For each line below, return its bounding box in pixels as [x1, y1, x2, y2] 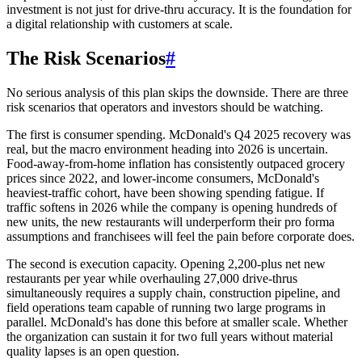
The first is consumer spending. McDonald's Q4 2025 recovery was [6, 128, 351, 141]
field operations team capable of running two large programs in [6, 301, 326, 314]
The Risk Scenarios [6, 48, 166, 69]
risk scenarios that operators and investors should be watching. [6, 100, 323, 114]
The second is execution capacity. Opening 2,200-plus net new [6, 257, 326, 271]
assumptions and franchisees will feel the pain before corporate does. [6, 229, 355, 243]
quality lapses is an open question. [6, 344, 179, 358]
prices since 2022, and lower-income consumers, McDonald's [6, 171, 319, 185]
